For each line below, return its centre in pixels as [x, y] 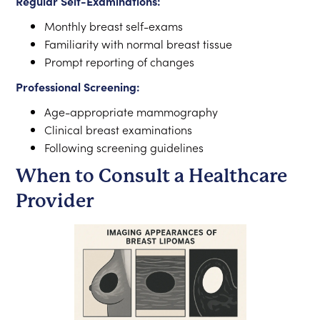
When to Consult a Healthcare [152, 176]
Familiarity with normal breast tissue [139, 44]
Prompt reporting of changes [120, 61]
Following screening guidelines [124, 147]
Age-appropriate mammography [131, 111]
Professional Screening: [78, 86]
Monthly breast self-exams [114, 26]
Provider [55, 201]
